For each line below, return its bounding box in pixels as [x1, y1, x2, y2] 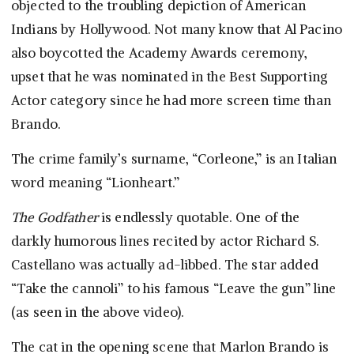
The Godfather [11, 209, 98, 227]
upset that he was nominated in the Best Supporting [11, 68, 329, 86]
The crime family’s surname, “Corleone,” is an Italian [11, 150, 337, 168]
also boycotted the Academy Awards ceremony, [11, 44, 308, 62]
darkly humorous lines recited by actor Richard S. [11, 232, 319, 250]
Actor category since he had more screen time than [11, 92, 331, 110]
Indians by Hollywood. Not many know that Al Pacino [11, 21, 343, 39]
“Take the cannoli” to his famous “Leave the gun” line [11, 280, 337, 298]
